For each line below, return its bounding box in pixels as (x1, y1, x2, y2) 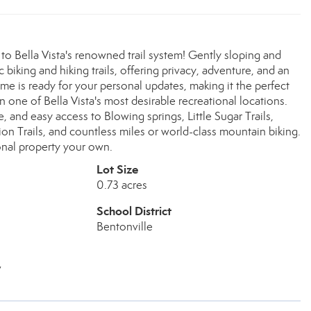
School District (96, 203, 171, 219)
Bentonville (96, 219, 153, 234)
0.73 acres (96, 178, 147, 192)
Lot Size (96, 162, 138, 177)
